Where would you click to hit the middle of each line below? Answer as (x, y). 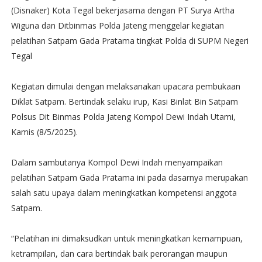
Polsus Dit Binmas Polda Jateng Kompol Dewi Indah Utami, (123, 117)
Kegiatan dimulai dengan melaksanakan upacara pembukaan (125, 86)
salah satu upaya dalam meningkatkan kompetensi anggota (124, 193)
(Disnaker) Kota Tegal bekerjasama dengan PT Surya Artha (123, 10)
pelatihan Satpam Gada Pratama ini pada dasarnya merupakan (129, 177)
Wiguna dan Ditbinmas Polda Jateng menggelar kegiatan (117, 25)
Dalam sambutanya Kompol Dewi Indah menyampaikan (117, 162)
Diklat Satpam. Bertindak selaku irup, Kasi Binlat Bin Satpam (124, 101)
